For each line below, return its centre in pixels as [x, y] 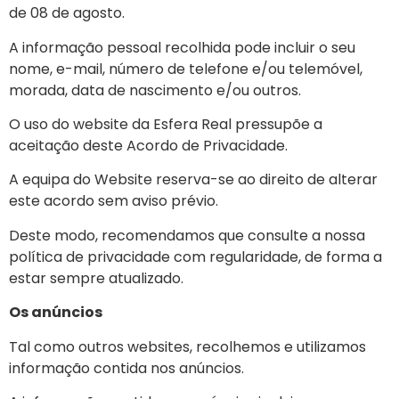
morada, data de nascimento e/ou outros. [155, 90]
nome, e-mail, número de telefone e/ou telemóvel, [186, 69]
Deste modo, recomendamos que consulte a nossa [187, 235]
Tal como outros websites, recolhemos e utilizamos [187, 346]
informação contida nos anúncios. [126, 368]
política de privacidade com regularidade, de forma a [195, 256]
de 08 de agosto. [67, 13]
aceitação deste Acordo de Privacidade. [148, 145]
